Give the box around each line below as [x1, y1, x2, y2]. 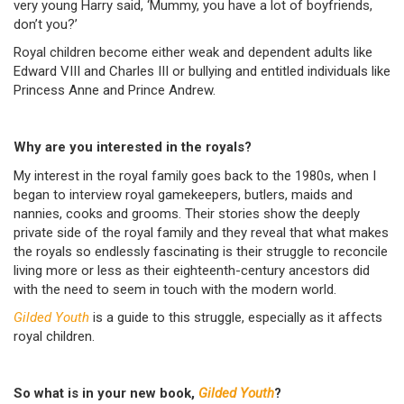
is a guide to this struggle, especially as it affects [89, 309, 382, 326]
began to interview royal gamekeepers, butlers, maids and [14, 186, 353, 203]
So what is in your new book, [14, 385, 198, 402]
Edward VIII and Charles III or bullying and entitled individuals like [14, 63, 390, 80]
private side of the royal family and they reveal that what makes [14, 224, 389, 241]
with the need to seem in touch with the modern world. [14, 280, 336, 298]
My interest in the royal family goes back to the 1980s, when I [14, 167, 376, 184]
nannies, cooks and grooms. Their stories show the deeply [14, 205, 360, 222]
